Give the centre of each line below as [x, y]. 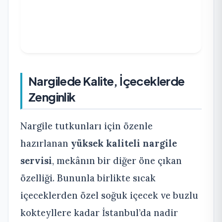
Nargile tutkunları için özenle [86, 126]
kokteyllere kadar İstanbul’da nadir [99, 213]
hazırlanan [46, 143]
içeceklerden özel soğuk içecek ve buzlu [109, 195]
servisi [36, 161]
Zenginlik [52, 97]
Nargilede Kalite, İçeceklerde [107, 81]
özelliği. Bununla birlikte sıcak [88, 178]
